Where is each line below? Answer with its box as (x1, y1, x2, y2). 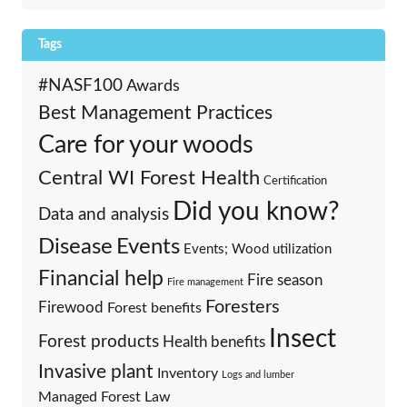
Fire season (246, 272, 323, 288)
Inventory (156, 365, 218, 381)
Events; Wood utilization (183, 242, 332, 256)
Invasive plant (37, 362, 154, 382)
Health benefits (162, 333, 265, 350)
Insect (268, 326, 336, 352)
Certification (263, 174, 327, 187)
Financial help (37, 267, 164, 290)
